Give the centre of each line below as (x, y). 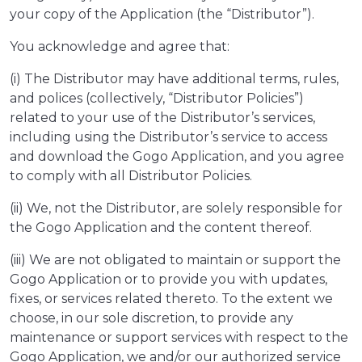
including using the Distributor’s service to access (168, 137)
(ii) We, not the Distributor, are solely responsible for (176, 208)
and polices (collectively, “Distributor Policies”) (157, 99)
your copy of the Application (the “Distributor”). (165, 15)
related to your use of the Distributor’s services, (162, 118)
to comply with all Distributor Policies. (131, 176)
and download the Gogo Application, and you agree (177, 157)
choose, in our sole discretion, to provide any (152, 318)
